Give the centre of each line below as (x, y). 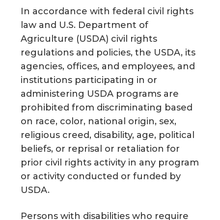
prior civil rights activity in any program (110, 162)
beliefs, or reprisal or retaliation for (100, 149)
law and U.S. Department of (85, 25)
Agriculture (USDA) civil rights (89, 39)
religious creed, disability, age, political (108, 135)
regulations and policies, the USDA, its (108, 52)
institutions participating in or (89, 80)
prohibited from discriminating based (107, 107)
